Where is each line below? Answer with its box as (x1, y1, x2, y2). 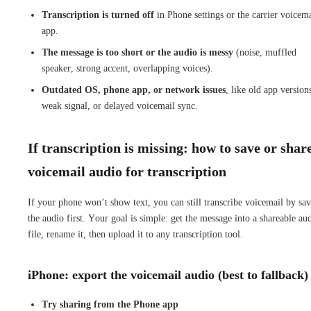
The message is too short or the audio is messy (42, 47, 233, 58)
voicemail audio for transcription (28, 163, 226, 179)
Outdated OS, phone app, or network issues (42, 84, 226, 95)
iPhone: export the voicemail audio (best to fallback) (28, 267, 308, 282)
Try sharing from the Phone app (42, 299, 178, 310)
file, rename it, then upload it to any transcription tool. (28, 228, 243, 239)
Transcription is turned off (42, 9, 154, 20)
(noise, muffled (233, 47, 296, 58)
